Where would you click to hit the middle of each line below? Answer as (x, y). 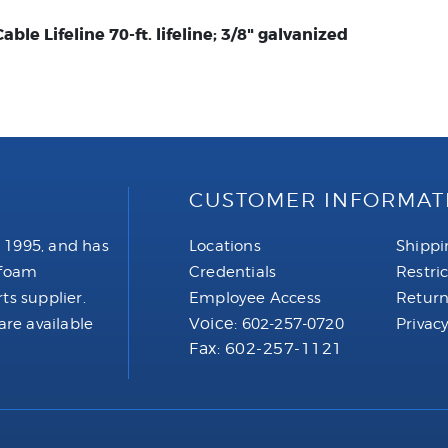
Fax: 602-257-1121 (266, 348)
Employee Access (255, 297)
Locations (225, 245)
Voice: (215, 323)
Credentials (233, 271)
